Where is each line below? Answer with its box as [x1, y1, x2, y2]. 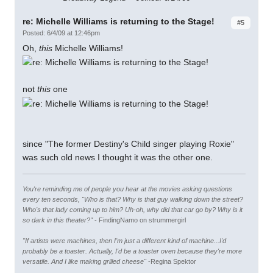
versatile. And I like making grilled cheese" [23, 257, 146, 265]
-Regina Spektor [146, 257, 196, 265]
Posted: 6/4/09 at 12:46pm [23, 29, 100, 37]
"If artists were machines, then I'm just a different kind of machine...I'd [23, 236, 226, 244]
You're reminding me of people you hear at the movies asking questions [23, 185, 232, 193]
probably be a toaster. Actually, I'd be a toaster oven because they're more [23, 247, 242, 255]
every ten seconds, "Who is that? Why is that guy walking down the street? [23, 195, 243, 203]
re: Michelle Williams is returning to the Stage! [23, 16, 214, 26]
